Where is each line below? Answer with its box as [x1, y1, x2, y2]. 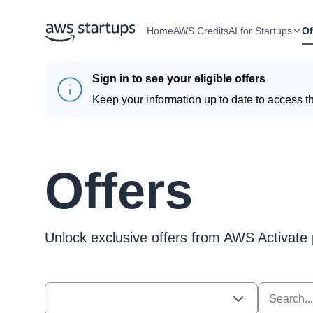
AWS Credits [173, 25, 228, 36]
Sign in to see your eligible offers [92, 73, 265, 85]
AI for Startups [228, 25, 292, 36]
